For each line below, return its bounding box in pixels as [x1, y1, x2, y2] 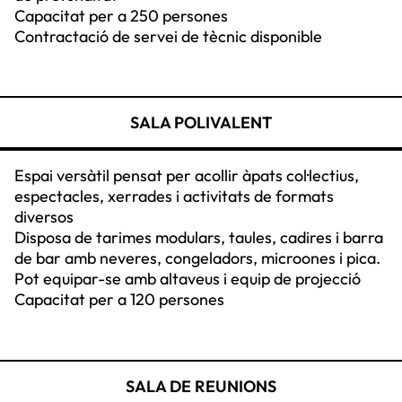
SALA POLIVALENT [130, 112, 272, 134]
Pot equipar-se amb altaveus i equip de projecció [14, 268, 361, 290]
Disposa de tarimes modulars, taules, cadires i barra [14, 227, 383, 249]
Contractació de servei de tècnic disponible [14, 26, 322, 47]
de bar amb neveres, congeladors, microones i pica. [14, 248, 380, 269]
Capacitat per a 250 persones [14, 5, 228, 26]
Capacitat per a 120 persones [14, 289, 224, 310]
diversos [14, 206, 74, 228]
